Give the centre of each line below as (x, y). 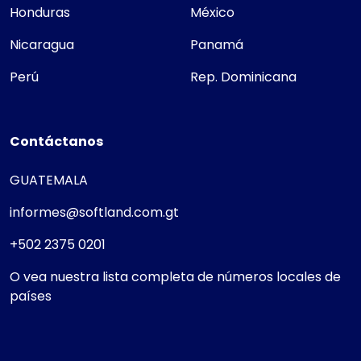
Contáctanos (56, 141)
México (212, 12)
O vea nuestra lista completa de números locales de (175, 276)
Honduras (40, 12)
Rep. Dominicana (243, 77)
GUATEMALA (49, 180)
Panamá (217, 44)
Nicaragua (42, 44)
